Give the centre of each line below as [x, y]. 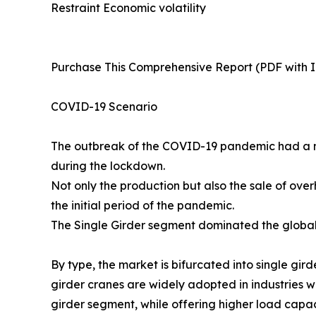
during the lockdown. [108, 166]
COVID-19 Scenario [104, 107]
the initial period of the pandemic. [142, 206]
